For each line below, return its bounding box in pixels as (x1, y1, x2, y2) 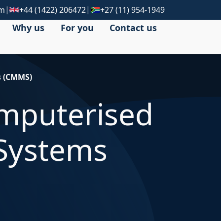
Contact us (109, 21, 157, 34)
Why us (12, 21, 45, 34)
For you (60, 21, 94, 34)
